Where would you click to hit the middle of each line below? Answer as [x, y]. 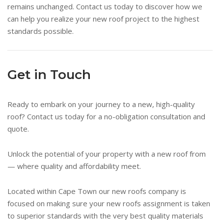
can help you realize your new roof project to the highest [103, 19]
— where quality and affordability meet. [74, 166]
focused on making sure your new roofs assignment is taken [109, 203]
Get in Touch [49, 75]
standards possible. [41, 31]
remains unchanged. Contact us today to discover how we [105, 6]
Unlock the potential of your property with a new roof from [107, 154]
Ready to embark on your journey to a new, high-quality [101, 104]
